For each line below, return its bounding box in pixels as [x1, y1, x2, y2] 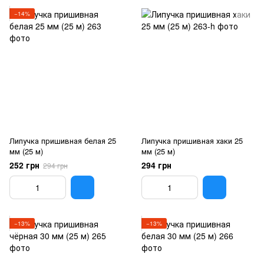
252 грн [9, 159, 39, 171]
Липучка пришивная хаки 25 [141, 135, 243, 146]
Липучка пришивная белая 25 [9, 135, 116, 146]
